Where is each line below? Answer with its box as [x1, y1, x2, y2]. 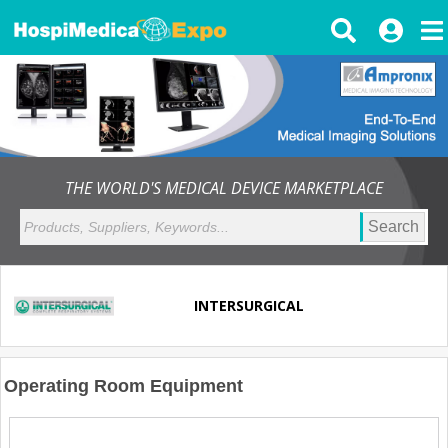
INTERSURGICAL [193, 296, 304, 316]
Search [368, 217, 419, 235]
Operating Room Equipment [4, 375, 243, 396]
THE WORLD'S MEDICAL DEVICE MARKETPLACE [65, 176, 383, 199]
